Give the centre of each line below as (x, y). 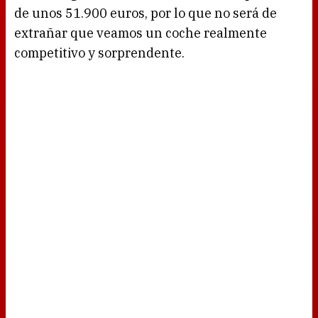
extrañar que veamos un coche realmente (141, 33)
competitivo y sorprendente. (99, 53)
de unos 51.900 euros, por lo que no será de (146, 13)
